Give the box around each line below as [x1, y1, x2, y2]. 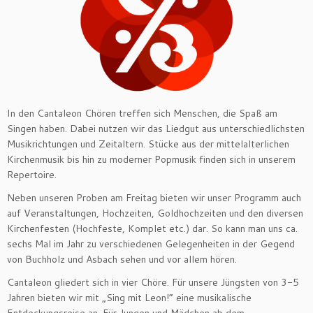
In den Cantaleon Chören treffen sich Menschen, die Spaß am [7, 106, 277, 121]
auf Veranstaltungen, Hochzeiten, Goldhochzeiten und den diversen [7, 206, 303, 221]
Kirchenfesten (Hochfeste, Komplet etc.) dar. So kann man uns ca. [7, 221, 298, 236]
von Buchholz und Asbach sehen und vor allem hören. [7, 252, 237, 267]
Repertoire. [7, 168, 57, 182]
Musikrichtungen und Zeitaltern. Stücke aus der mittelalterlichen [7, 137, 289, 152]
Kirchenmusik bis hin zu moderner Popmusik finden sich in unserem [7, 152, 296, 167]
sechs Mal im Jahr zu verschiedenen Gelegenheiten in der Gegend [7, 237, 295, 252]
